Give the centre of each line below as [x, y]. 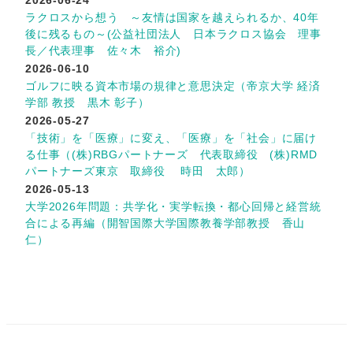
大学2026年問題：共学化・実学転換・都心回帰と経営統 [173, 206]
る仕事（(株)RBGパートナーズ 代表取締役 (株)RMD [172, 154]
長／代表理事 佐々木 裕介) [104, 50]
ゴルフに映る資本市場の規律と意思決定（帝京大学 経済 [173, 85]
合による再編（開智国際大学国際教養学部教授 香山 [165, 223]
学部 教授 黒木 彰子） [87, 102]
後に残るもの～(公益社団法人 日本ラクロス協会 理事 [173, 33]
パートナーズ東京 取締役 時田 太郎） [138, 171]
